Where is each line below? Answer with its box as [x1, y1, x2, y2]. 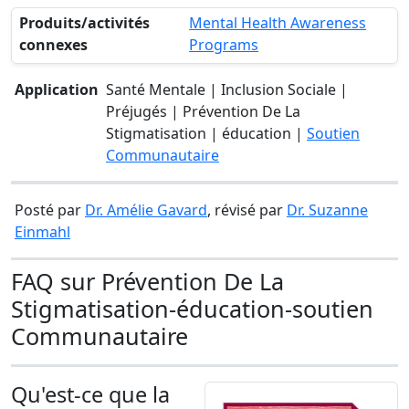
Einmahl [15, 222, 70, 242]
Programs [189, 35, 259, 55]
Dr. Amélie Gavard [85, 200, 207, 220]
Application [15, 79, 99, 100]
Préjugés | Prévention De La [106, 101, 300, 121]
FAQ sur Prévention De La [11, 266, 284, 297]
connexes [19, 35, 88, 55]
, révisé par [207, 200, 287, 220]
